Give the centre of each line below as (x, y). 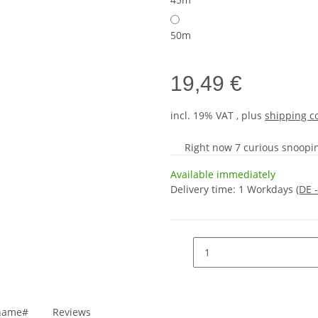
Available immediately (223, 174)
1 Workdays (267, 189)
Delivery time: (204, 189)
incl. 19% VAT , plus (218, 115)
